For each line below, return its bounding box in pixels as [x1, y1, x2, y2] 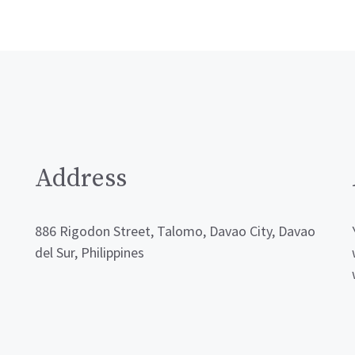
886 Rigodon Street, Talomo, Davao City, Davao [35, 221, 315, 240]
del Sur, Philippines [35, 242, 144, 261]
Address [35, 162, 127, 195]
